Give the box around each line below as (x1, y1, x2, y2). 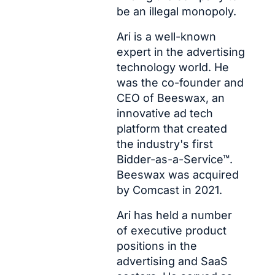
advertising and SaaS (116, 255, 228, 268)
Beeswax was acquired (116, 168, 239, 181)
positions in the (116, 239, 197, 252)
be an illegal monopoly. (116, 5, 239, 18)
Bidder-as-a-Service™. (116, 153, 233, 166)
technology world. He (116, 61, 229, 74)
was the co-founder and (116, 76, 244, 89)
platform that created (116, 122, 227, 135)
